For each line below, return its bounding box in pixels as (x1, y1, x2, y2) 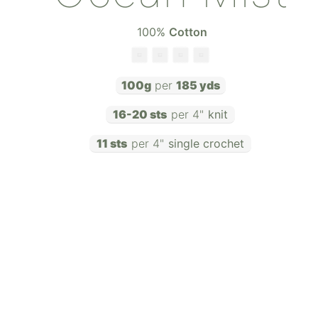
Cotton (168, 24, 207, 39)
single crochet (168, 136, 244, 150)
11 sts (97, 136, 128, 150)
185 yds (175, 77, 220, 92)
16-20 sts (113, 106, 168, 121)
